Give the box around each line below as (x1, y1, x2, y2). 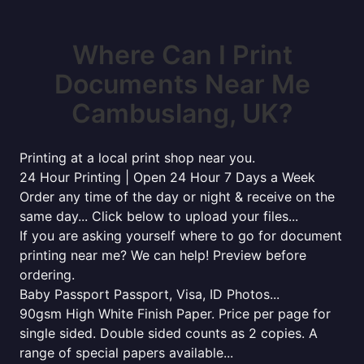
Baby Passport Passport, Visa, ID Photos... (19, 286, 279, 302)
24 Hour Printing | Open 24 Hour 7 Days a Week (19, 169, 315, 185)
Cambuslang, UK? (71, 97, 292, 129)
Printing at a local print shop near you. (19, 149, 255, 166)
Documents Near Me (54, 68, 310, 100)
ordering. (19, 266, 75, 283)
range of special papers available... (19, 344, 233, 361)
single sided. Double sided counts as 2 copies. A (19, 325, 318, 341)
